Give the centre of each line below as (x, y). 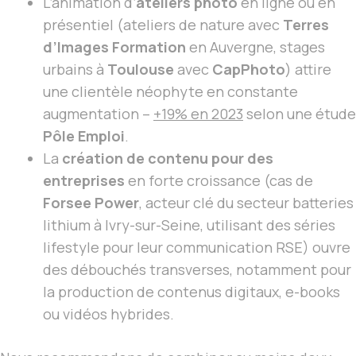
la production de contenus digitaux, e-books (192, 292)
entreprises (84, 181)
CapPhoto (249, 70)
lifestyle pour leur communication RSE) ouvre (197, 248)
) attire (308, 70)
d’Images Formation (114, 47)
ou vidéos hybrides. (108, 314)
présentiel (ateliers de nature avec (163, 25)
